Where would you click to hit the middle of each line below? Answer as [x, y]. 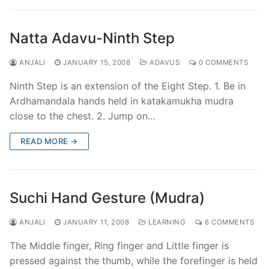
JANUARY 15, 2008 [97, 62]
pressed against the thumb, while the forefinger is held [134, 260]
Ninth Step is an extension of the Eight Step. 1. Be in [128, 86]
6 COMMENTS [228, 222]
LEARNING [166, 222]
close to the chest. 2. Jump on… [83, 116]
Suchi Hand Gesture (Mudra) [107, 198]
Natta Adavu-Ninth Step [92, 38]
